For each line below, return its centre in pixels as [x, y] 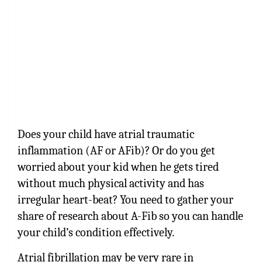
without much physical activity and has [111, 183]
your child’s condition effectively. [96, 232]
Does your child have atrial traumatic [106, 134]
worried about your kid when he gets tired [118, 167]
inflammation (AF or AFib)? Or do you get [116, 150]
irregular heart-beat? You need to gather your [125, 199]
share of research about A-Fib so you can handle [130, 216]
